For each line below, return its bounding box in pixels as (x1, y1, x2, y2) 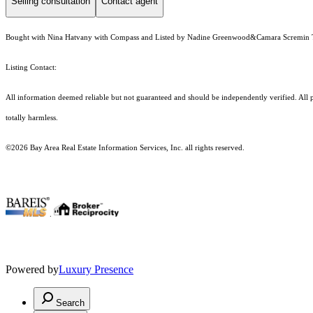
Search (56, 298, 85, 309)
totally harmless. (6, 114, 60, 122)
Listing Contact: (6, 64, 61, 72)
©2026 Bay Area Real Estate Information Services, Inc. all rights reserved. (6, 144, 245, 152)
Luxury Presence (59, 263, 133, 276)
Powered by (6, 263, 59, 276)
